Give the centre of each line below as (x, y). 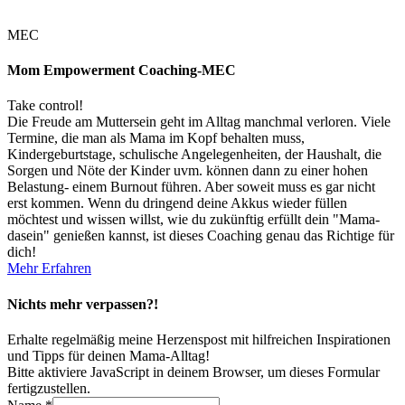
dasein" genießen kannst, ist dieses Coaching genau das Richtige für (201, 236)
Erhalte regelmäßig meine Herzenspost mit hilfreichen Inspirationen (199, 339)
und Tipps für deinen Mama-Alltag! (108, 355)
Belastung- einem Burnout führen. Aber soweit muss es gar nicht (191, 187)
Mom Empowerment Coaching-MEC (122, 71)
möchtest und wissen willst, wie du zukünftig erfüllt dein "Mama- (193, 220)
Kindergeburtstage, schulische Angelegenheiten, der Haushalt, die (194, 155)
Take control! (45, 106)
